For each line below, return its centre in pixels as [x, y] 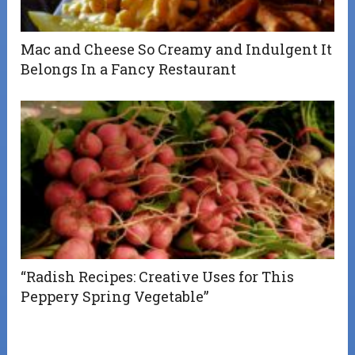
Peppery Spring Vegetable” [115, 297]
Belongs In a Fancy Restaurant [129, 69]
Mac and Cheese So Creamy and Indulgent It [177, 50]
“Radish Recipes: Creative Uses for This [158, 277]
